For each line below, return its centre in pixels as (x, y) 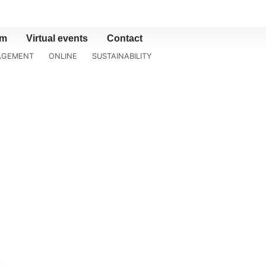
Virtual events (57, 38)
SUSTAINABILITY (122, 56)
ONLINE (63, 56)
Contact (125, 38)
